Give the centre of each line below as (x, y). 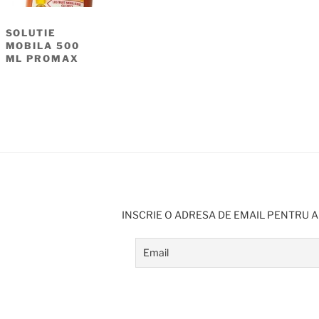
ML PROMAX (42, 58)
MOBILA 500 (43, 45)
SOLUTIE (31, 32)
